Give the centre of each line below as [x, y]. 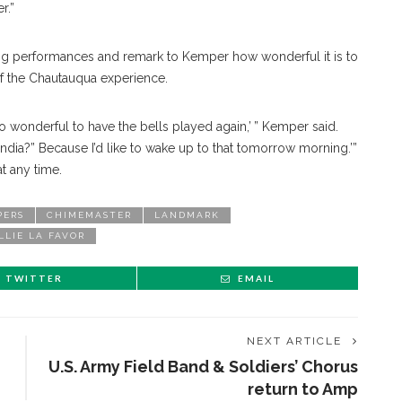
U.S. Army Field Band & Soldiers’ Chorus [203, 367]
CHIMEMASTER [89, 215]
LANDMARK [187, 215]
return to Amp [303, 389]
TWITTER [34, 278]
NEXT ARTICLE [294, 341]
